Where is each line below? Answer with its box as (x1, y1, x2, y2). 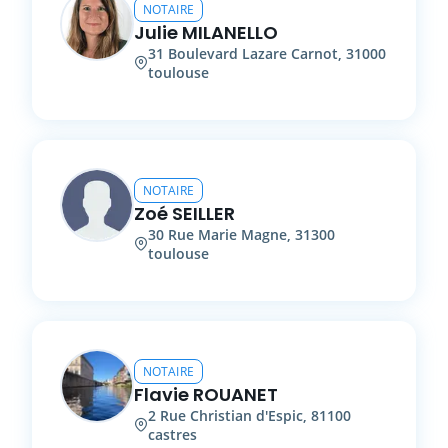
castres (148, 424, 197, 444)
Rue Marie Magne (168, 224, 287, 244)
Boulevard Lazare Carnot (168, 43, 338, 63)
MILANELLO (182, 19, 278, 45)
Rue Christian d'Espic (160, 405, 303, 425)
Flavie (134, 381, 189, 407)
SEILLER (172, 200, 235, 226)
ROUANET (193, 381, 278, 407)
